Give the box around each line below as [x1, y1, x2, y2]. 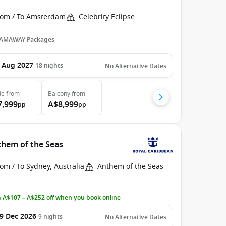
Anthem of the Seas [97, 161, 164, 172]
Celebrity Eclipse [79, 12, 135, 22]
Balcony [48, 89, 71, 98]
